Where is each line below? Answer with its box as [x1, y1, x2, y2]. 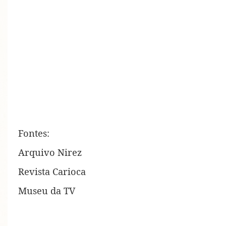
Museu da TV [18, 184, 75, 197]
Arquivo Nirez [18, 146, 82, 159]
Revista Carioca [18, 165, 86, 178]
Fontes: [18, 127, 49, 140]
